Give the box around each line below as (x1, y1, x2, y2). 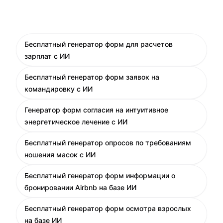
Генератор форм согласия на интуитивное (24, 106, 168, 114)
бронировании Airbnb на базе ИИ (24, 183, 136, 192)
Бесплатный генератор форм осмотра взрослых (24, 204, 191, 213)
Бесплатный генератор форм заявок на (24, 73, 159, 81)
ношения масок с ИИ (24, 150, 96, 159)
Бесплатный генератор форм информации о (24, 171, 175, 180)
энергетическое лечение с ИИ (24, 117, 127, 126)
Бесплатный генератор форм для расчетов (24, 40, 173, 48)
